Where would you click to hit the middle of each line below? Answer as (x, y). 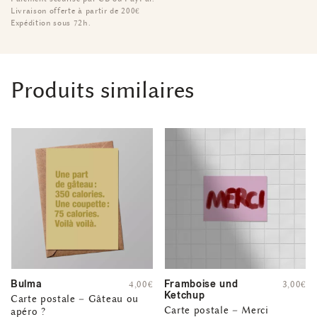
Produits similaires (102, 90)
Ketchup (184, 296)
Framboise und (201, 284)
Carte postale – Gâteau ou (75, 299)
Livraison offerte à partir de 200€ (75, 10)
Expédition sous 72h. (51, 22)
